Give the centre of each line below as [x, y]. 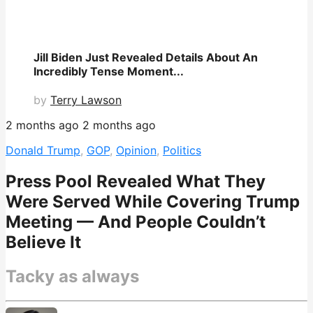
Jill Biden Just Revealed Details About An [146, 57]
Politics [182, 151]
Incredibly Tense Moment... [109, 71]
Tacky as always [72, 276]
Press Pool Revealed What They [136, 181]
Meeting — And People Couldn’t [136, 221]
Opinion [136, 151]
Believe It [43, 242]
